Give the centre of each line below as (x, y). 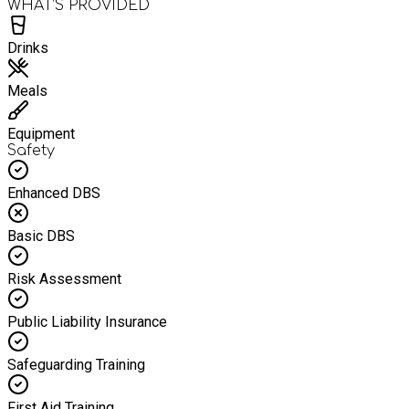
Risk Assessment (64, 278)
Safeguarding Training (76, 364)
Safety (31, 150)
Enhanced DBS (54, 193)
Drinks (28, 47)
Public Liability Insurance (87, 321)
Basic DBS (41, 236)
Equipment (41, 133)
